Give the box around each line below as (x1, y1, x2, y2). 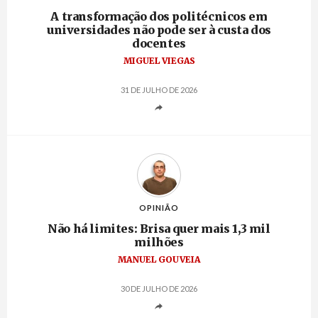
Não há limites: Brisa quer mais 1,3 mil (48, 221, 270, 236)
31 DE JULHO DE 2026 (121, 85, 197, 95)
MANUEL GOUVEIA (118, 254, 200, 265)
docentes (132, 36, 186, 51)
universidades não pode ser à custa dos (47, 23, 271, 38)
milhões (134, 235, 184, 250)
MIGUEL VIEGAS (123, 55, 195, 67)
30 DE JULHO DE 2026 (121, 284, 197, 294)
